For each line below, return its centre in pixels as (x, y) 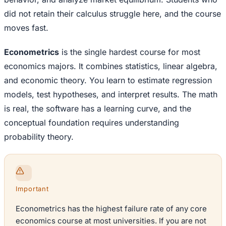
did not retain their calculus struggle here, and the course (112, 14)
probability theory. (39, 137)
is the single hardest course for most (130, 52)
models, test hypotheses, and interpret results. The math (111, 95)
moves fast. (26, 28)
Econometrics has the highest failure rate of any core (111, 209)
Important (33, 189)
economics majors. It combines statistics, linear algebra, (111, 66)
